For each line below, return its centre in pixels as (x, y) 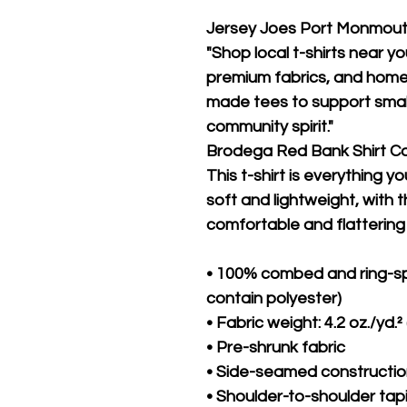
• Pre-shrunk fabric (276, 347)
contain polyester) (274, 298)
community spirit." (270, 127)
